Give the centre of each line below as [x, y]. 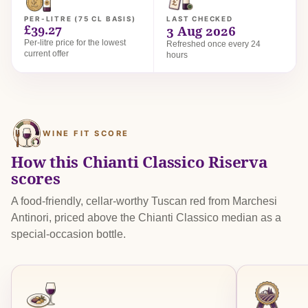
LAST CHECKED [200, 18]
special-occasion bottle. [68, 234]
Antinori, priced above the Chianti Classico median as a [146, 218]
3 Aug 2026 [201, 30]
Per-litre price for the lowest [75, 42]
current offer [47, 53]
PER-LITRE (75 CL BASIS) [80, 18]
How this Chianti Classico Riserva [139, 162]
